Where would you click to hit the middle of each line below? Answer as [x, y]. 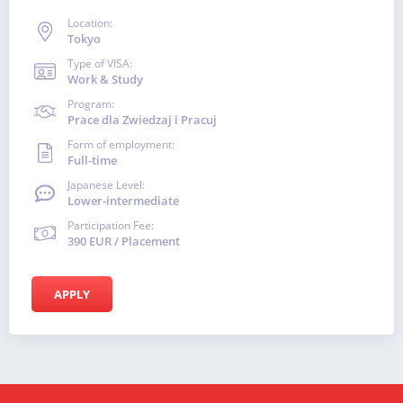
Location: [90, 23]
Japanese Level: [106, 185]
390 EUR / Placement [124, 241]
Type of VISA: [100, 63]
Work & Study [105, 79]
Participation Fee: [111, 225]
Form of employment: [121, 144]
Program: [91, 104]
